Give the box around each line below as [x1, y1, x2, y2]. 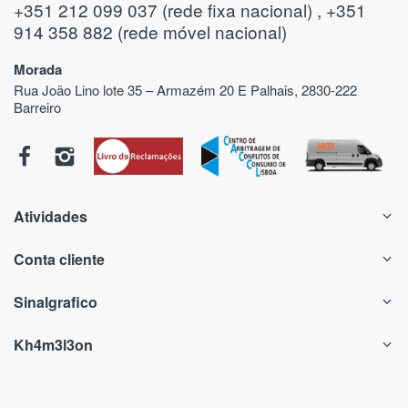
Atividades [14, 205, 87, 227]
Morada [14, 59, 62, 80]
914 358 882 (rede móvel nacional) [14, 19, 287, 45]
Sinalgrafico [14, 291, 97, 312]
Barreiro [14, 97, 61, 117]
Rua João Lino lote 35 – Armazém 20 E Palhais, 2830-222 [14, 80, 357, 100]
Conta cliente [14, 248, 105, 270]
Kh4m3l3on [14, 333, 93, 355]
